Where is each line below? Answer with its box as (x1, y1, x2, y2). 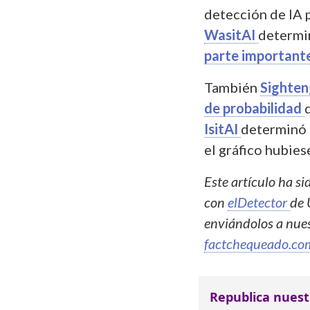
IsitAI (204, 120, 241, 137)
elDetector (228, 193, 290, 210)
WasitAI (204, 26, 258, 43)
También (204, 78, 260, 95)
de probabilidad (204, 99, 304, 116)
